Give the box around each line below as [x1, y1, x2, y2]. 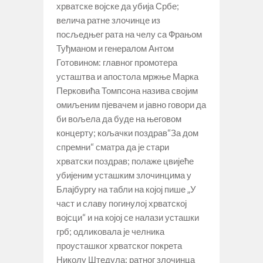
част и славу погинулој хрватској [56, 197, 187, 208]
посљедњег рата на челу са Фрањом [56, 28, 202, 39]
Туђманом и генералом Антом [56, 42, 174, 53]
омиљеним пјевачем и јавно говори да [56, 99, 206, 110]
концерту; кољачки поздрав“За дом [56, 127, 198, 138]
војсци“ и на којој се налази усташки [56, 211, 199, 222]
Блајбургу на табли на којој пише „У [56, 183, 196, 194]
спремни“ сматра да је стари [56, 141, 169, 152]
